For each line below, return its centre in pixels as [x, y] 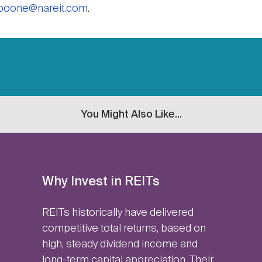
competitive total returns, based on [124, 229]
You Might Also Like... [131, 114]
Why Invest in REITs [101, 182]
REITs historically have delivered [118, 213]
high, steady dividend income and [120, 245]
